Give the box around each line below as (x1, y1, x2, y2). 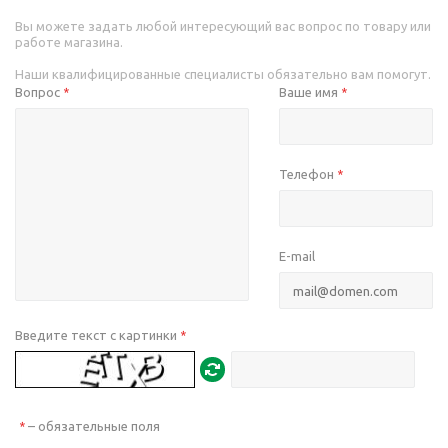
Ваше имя (279, 85, 342, 100)
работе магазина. (15, 35, 123, 50)
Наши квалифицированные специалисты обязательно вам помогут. (15, 67, 431, 82)
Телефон (279, 167, 338, 182)
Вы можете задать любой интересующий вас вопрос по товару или (15, 19, 431, 34)
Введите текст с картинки (15, 328, 180, 343)
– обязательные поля (25, 419, 160, 434)
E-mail (279, 249, 316, 264)
